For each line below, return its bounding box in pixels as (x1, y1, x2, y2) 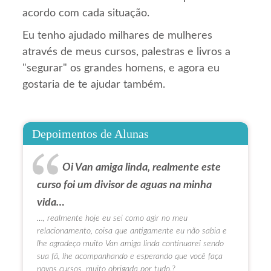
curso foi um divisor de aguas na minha (37, 180, 212, 191)
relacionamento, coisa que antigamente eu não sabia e (37, 226, 227, 236)
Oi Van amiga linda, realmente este (62, 162, 221, 174)
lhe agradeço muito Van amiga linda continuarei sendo (37, 239, 224, 249)
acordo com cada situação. (22, 8, 150, 19)
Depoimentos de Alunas (32, 127, 149, 141)
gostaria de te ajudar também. (22, 79, 166, 91)
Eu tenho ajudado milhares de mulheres (22, 30, 213, 42)
